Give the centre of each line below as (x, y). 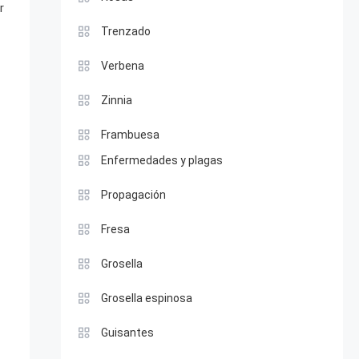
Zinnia (116, 100)
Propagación (133, 195)
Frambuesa (130, 135)
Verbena (122, 66)
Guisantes (127, 333)
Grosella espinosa (146, 298)
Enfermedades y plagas (161, 160)
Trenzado (125, 31)
